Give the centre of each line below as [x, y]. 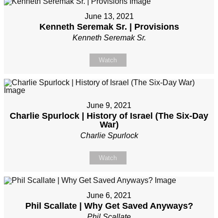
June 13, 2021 [109, 17]
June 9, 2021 [109, 106]
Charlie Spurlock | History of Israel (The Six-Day [109, 116]
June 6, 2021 [109, 196]
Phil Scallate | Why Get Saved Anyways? [109, 206]
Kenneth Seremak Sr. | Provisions [109, 27]
